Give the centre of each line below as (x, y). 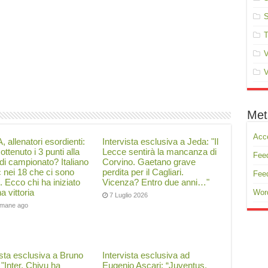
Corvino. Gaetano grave (149, 162)
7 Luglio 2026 (129, 195)
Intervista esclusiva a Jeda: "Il (161, 141)
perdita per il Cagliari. (143, 172)
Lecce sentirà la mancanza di (160, 152)
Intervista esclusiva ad (146, 255)
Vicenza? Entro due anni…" (156, 182)
